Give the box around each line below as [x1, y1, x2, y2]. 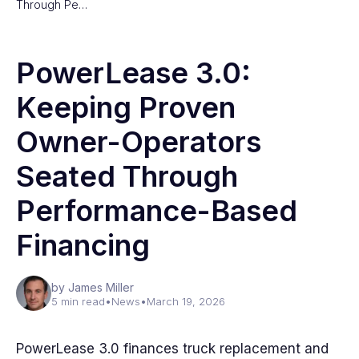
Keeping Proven [16, 90, 236, 125]
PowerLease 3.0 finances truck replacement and [16, 341, 329, 357]
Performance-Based [16, 193, 297, 228]
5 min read [51, 295, 105, 308]
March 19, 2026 [147, 295, 225, 308]
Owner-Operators [16, 124, 261, 159]
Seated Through [16, 159, 238, 194]
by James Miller [51, 280, 134, 294]
